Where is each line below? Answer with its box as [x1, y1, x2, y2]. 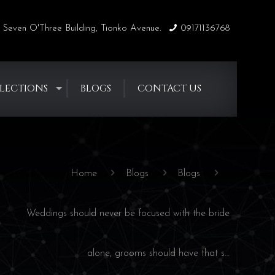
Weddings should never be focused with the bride [26, 209, 230, 219]
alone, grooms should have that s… [87, 249, 230, 258]
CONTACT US [137, 82, 202, 95]
